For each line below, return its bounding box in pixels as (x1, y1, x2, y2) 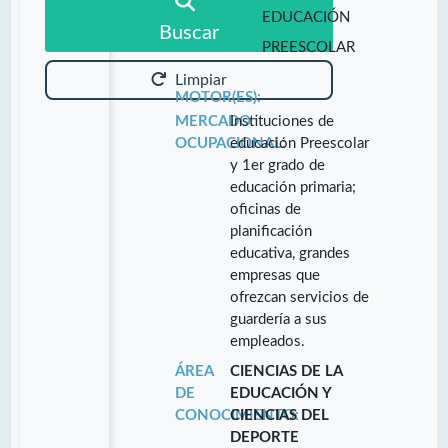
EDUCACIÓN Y (230, 385, 332, 401)
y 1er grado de (230, 157, 326, 173)
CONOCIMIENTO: (174, 407, 299, 423)
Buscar (159, 23, 219, 44)
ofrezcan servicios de (230, 289, 370, 305)
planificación (230, 223, 313, 239)
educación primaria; (230, 179, 357, 195)
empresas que (230, 267, 321, 283)
